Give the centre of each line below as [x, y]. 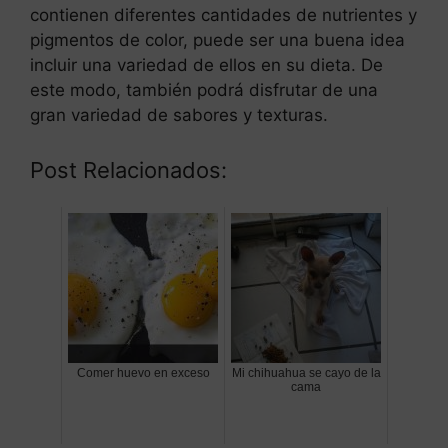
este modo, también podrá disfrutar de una [204, 90]
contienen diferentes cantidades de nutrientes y [223, 15]
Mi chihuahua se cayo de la [306, 372]
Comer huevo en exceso [143, 372]
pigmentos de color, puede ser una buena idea [217, 40]
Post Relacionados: [128, 169]
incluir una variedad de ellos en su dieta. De [206, 65]
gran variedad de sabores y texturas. [179, 115]
